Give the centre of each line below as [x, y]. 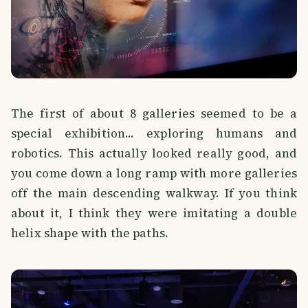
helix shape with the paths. [90, 233]
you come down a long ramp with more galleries [154, 174]
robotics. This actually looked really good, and [154, 154]
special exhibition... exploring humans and [154, 134]
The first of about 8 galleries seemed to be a [154, 114]
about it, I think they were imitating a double [154, 213]
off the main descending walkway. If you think [154, 194]
